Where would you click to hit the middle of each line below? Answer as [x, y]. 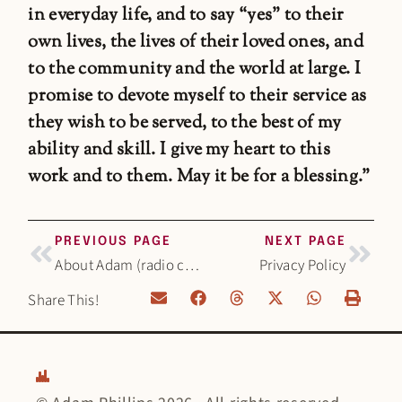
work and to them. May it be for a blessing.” [199, 177]
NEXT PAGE [305, 241]
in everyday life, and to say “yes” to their [186, 15]
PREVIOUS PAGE [114, 241]
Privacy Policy [302, 265]
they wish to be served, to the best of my [185, 123]
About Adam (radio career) [192, 265]
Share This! [64, 301]
